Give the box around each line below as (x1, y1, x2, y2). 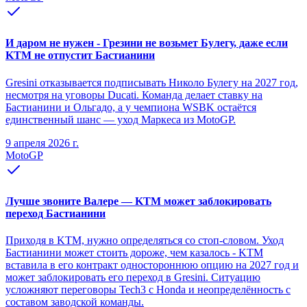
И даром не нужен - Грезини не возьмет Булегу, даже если (5, 37, 288, 49)
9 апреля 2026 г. (5, 136, 79, 149)
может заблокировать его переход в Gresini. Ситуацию (5, 271, 260, 284)
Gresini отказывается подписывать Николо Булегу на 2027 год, (5, 76, 298, 88)
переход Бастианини (5, 207, 106, 219)
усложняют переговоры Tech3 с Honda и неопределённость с (5, 284, 291, 296)
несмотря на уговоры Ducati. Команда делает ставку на (5, 88, 262, 101)
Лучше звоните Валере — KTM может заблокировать (5, 195, 271, 207)
